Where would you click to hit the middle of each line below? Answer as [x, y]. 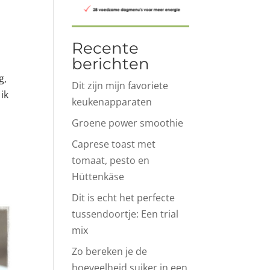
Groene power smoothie [128, 123]
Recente [105, 49]
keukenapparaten [112, 102]
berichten [111, 64]
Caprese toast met [114, 144]
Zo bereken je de [110, 252]
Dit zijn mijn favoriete [120, 86]
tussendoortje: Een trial [125, 214]
